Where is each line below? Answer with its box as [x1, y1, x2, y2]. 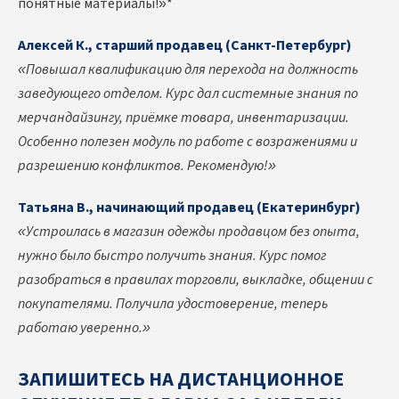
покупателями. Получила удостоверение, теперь [18, 294, 328, 314]
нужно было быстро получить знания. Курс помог [18, 246, 326, 266]
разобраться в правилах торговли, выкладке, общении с [18, 270, 373, 290]
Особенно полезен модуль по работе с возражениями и [18, 132, 357, 152]
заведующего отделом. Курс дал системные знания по [18, 84, 358, 104]
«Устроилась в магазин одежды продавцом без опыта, [18, 222, 360, 242]
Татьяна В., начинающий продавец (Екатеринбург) [18, 198, 361, 218]
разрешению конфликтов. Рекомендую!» [18, 156, 276, 176]
